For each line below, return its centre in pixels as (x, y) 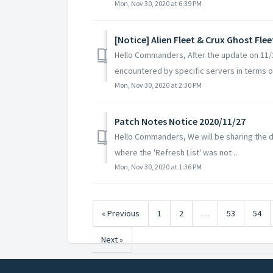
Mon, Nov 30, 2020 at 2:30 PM (158, 85)
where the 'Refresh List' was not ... (177, 152)
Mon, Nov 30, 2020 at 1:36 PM (158, 166)
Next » (112, 239)
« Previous (121, 213)
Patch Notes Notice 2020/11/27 (180, 121)
